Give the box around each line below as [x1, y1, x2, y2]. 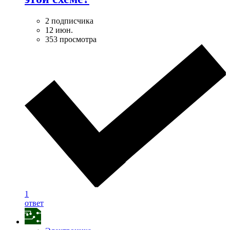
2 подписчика [45, 16, 93, 26]
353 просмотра [45, 35, 97, 44]
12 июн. [45, 26, 73, 35]
